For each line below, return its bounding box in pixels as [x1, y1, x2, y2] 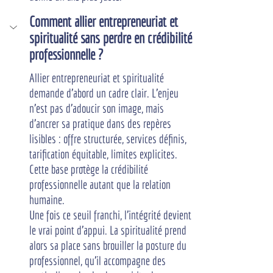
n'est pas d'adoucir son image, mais [29, 101, 166, 115]
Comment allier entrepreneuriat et [29, 13, 181, 30]
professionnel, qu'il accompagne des [29, 253, 168, 268]
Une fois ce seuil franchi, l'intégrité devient [29, 208, 194, 222]
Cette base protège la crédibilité [29, 162, 151, 176]
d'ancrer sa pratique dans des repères [29, 116, 174, 130]
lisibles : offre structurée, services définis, [29, 132, 189, 146]
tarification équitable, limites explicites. [29, 147, 180, 161]
